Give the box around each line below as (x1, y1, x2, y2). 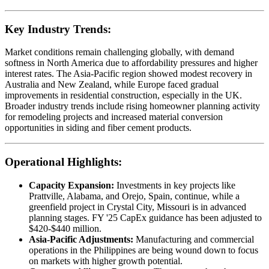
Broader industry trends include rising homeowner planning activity (5, 101, 260, 112)
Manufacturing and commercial (133, 234, 254, 244)
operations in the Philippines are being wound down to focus (29, 244, 258, 255)
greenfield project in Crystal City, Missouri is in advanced (29, 201, 246, 212)
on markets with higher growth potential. (29, 255, 183, 266)
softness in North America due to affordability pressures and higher (5, 58, 258, 68)
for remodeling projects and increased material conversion (5, 112, 223, 122)
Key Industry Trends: (5, 22, 111, 35)
